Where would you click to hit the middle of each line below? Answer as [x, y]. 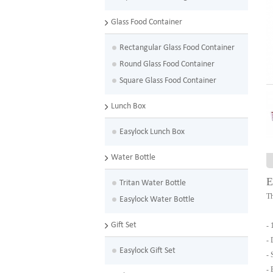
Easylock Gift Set [147, 251]
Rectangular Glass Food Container [177, 48]
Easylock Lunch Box [152, 132]
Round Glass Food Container [167, 64]
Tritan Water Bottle [152, 183]
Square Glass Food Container [168, 81]
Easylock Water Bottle [157, 200]
